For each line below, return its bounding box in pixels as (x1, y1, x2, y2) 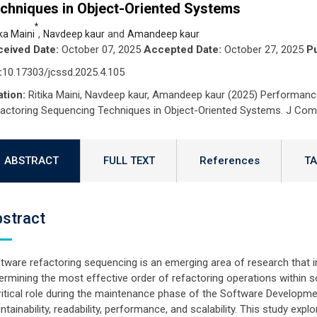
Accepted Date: (143, 43, 221, 56)
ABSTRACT (4, 154, 59, 167)
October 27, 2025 (221, 43, 306, 56)
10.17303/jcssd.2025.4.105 (1, 66, 125, 79)
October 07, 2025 (58, 43, 144, 56)
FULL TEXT (103, 154, 155, 167)
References (199, 154, 260, 167)
